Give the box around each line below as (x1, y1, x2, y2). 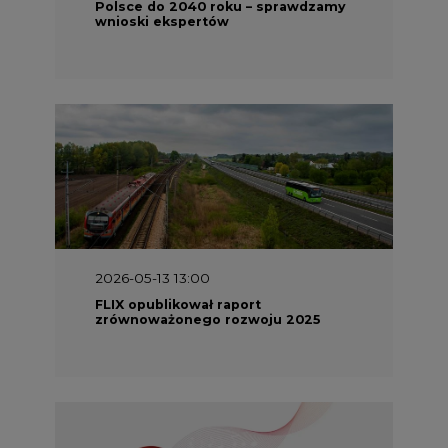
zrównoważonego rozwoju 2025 (95, 310, 320, 326)
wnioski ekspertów (95, 13, 229, 29)
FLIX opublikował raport (95, 295, 261, 311)
